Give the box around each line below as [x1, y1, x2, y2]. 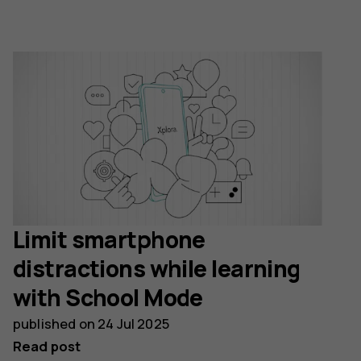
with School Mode [13, 282, 203, 314]
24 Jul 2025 [98, 314, 169, 334]
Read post [13, 337, 81, 356]
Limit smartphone [13, 224, 205, 256]
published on [13, 314, 98, 334]
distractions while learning [13, 253, 301, 285]
